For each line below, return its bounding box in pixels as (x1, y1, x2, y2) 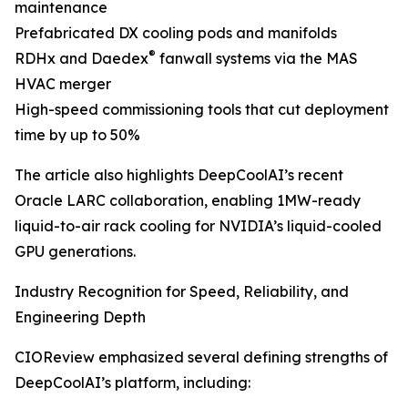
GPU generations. (15, 242, 136, 260)
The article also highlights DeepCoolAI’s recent (15, 166, 343, 184)
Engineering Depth (15, 308, 146, 326)
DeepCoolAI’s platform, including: (15, 373, 250, 392)
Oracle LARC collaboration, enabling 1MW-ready (15, 191, 361, 209)
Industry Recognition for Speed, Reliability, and (15, 282, 349, 301)
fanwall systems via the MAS (156, 49, 358, 67)
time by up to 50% (15, 126, 140, 144)
